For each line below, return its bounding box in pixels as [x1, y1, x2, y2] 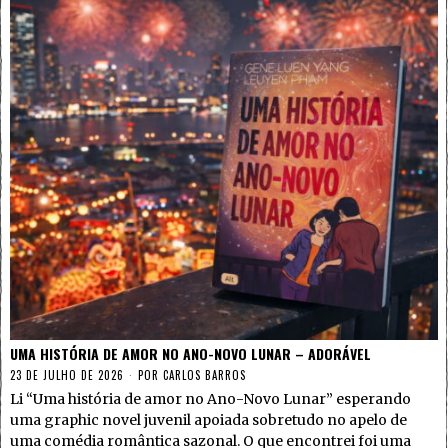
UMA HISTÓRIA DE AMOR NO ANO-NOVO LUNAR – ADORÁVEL [10, 342, 371, 364]
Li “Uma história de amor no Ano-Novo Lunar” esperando [10, 389, 411, 408]
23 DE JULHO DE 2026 [10, 366, 124, 383]
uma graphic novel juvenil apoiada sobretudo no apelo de [10, 410, 407, 429]
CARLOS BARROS [163, 366, 246, 383]
